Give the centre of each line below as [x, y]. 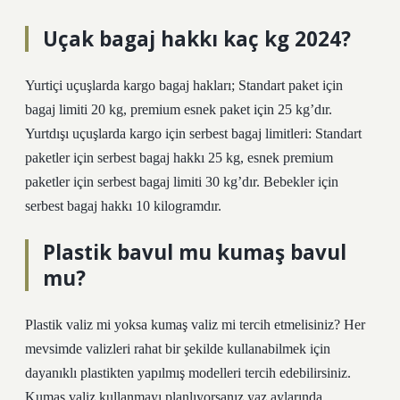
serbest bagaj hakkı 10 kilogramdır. [123, 206]
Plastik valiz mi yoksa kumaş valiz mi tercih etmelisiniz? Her [195, 325]
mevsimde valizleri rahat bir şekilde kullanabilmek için [178, 349]
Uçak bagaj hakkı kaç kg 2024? [197, 39]
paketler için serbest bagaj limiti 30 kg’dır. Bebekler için [182, 182]
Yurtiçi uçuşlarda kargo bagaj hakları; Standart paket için [184, 85]
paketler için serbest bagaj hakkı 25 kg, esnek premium [179, 158]
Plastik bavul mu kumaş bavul [195, 252]
